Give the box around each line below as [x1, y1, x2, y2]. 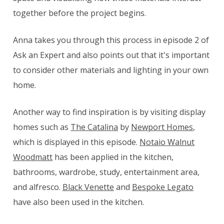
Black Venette [62, 181, 114, 192]
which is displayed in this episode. [13, 136, 139, 147]
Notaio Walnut [139, 136, 194, 147]
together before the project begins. [13, 7, 148, 18]
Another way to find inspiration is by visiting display [13, 106, 205, 117]
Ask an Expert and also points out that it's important [13, 49, 209, 60]
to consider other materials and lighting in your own [13, 64, 208, 75]
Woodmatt [13, 151, 52, 162]
